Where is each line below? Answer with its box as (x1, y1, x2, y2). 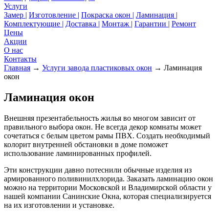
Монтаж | (102, 20, 132, 28)
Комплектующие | (4, 20, 64, 28)
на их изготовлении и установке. (4, 200, 114, 209)
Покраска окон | (81, 11, 134, 19)
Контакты (4, 55, 37, 63)
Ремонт (172, 20, 196, 28)
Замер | (4, 11, 27, 19)
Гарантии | (134, 20, 170, 28)
